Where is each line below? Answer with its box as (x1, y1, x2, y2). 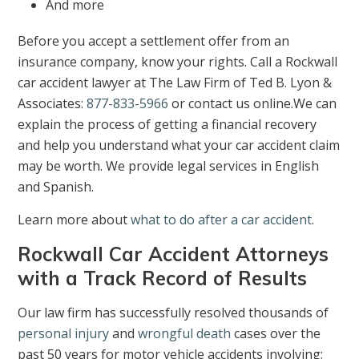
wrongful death (138, 325, 232, 343)
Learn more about (18, 211, 131, 229)
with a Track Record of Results (18, 266, 308, 291)
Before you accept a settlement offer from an (18, 32, 290, 50)
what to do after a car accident (131, 211, 313, 229)
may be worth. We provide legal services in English (18, 157, 320, 175)
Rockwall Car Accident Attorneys (18, 242, 329, 267)
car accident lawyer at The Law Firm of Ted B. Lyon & (18, 74, 333, 92)
